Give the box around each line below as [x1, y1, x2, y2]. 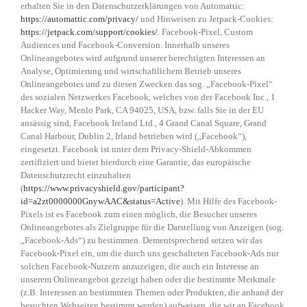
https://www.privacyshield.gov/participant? [23, 183, 184, 194]
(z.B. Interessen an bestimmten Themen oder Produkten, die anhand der [21, 287, 283, 298]
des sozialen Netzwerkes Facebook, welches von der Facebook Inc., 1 [21, 92, 275, 103]
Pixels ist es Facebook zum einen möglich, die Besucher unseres [21, 209, 257, 220]
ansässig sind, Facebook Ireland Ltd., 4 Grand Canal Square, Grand [21, 118, 267, 129]
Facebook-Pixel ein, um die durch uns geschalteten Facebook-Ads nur [21, 248, 279, 259]
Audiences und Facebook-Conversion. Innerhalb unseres [21, 40, 230, 51]
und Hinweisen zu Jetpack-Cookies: [138, 14, 273, 25]
